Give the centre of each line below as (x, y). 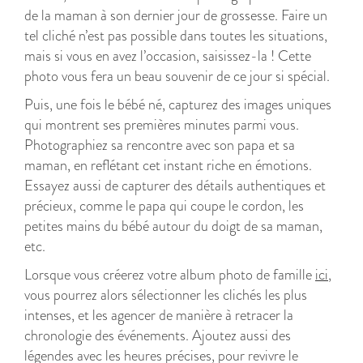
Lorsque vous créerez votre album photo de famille (170, 275)
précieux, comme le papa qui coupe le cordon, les (164, 206)
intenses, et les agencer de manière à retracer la (159, 315)
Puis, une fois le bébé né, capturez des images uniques (178, 105)
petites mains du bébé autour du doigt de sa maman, (173, 226)
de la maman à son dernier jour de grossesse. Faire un (176, 15)
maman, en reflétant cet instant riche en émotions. (168, 165)
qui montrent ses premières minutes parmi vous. (162, 125)
